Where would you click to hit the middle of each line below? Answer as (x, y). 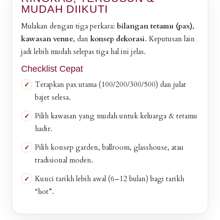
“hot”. (44, 192)
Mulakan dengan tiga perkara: (69, 26)
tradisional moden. (64, 160)
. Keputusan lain (170, 39)
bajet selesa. (53, 97)
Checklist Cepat (52, 69)
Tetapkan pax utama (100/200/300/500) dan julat (110, 84)
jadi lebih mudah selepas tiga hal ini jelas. (83, 52)
